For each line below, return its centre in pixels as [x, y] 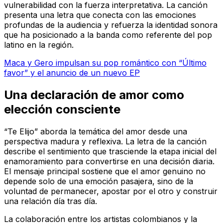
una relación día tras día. [51, 201]
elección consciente [62, 109]
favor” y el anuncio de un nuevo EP [72, 72]
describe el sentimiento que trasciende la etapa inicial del [110, 151]
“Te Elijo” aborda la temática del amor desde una [96, 131]
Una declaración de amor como [94, 95]
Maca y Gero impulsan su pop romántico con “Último [105, 62]
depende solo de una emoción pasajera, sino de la [99, 181]
